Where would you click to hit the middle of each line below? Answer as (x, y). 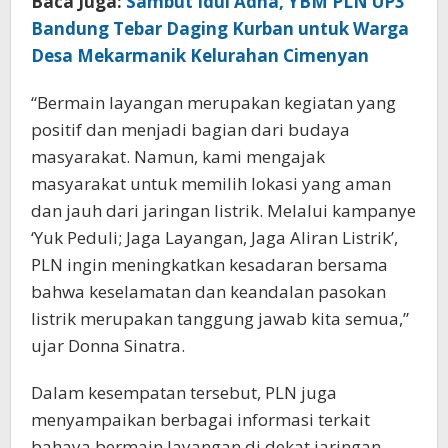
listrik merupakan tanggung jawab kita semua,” (220, 318)
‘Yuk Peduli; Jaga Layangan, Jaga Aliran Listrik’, (214, 237)
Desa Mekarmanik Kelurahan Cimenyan (200, 55)
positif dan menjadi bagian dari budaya (190, 129)
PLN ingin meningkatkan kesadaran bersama (209, 264)
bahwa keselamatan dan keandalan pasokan (208, 291)
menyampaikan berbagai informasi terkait (200, 419)
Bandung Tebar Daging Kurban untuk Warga (220, 28)
